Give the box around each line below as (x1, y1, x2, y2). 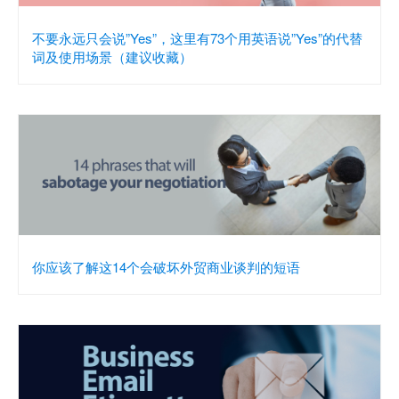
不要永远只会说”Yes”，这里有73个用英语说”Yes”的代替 (32, 28, 362, 48)
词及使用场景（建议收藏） (32, 47, 192, 67)
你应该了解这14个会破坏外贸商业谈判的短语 (32, 257, 300, 277)
